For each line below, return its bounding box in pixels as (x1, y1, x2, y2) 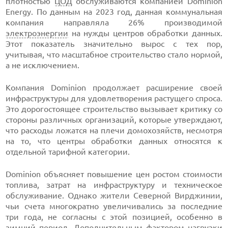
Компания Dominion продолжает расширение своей (6, 83, 222, 92)
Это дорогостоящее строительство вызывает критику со (6, 104, 222, 113)
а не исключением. (6, 61, 80, 70)
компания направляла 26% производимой (6, 18, 222, 27)
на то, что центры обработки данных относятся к (6, 136, 222, 146)
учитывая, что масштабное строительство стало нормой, (6, 50, 222, 59)
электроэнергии (6, 28, 69, 38)
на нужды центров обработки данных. (68, 28, 222, 38)
